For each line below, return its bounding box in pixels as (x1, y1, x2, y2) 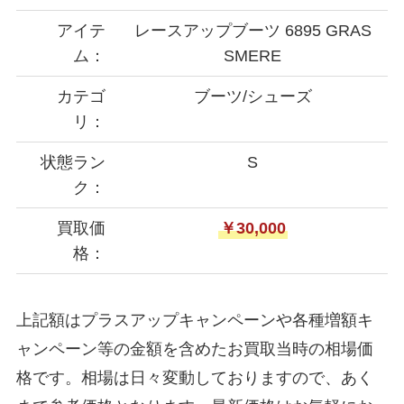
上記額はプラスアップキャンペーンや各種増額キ (15, 311, 373, 330)
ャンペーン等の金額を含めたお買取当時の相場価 (15, 340, 373, 359)
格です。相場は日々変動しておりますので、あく (15, 369, 373, 388)
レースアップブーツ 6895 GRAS (133, 21, 372, 40)
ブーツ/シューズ (193, 87, 312, 106)
